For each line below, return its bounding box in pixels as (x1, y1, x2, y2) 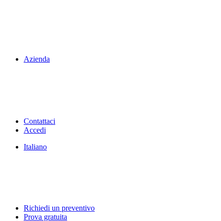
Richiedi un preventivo (24, 204, 95, 212)
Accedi (24, 126, 46, 134)
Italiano (24, 143, 47, 151)
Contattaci (24, 117, 55, 125)
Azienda (24, 55, 50, 63)
